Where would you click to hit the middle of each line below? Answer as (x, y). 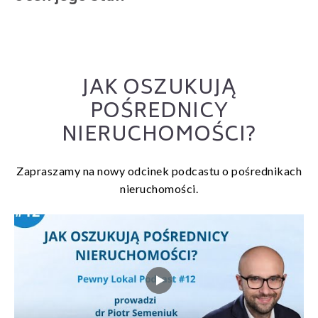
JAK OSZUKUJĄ (159, 89)
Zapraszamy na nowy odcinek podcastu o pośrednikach (159, 170)
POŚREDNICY (159, 112)
